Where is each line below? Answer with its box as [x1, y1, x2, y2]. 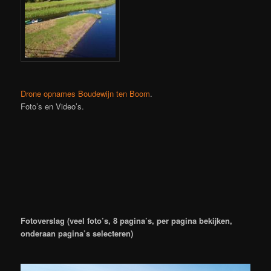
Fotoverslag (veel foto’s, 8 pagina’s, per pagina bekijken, [21, 215, 233, 227]
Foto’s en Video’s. [21, 100, 85, 113]
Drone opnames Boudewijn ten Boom [21, 88, 151, 100]
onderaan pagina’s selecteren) [21, 227, 134, 240]
